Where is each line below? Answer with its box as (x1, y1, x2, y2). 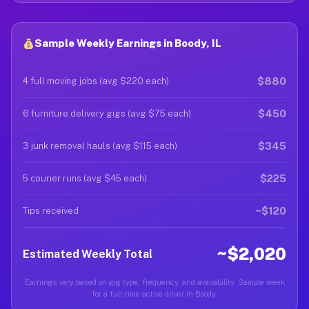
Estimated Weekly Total (23, 247, 152, 261)
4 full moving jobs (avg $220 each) (23, 76, 169, 86)
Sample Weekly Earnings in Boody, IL (34, 37, 222, 49)
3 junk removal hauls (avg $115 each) (23, 141, 177, 151)
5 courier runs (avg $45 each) (23, 173, 147, 183)
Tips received (23, 206, 79, 216)
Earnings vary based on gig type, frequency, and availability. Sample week (24, 278, 285, 286)
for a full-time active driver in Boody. (92, 290, 217, 298)
